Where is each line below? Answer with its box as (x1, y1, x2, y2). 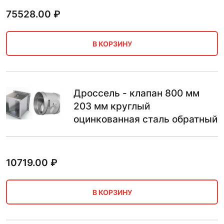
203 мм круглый (73, 100, 150, 112)
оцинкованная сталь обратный (73, 113, 217, 125)
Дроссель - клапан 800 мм (73, 87, 199, 99)
